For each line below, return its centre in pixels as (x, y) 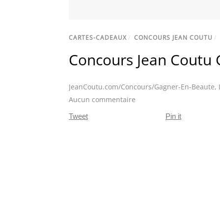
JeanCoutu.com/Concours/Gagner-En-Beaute (142, 86)
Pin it (173, 116)
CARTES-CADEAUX (98, 37)
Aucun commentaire (102, 99)
